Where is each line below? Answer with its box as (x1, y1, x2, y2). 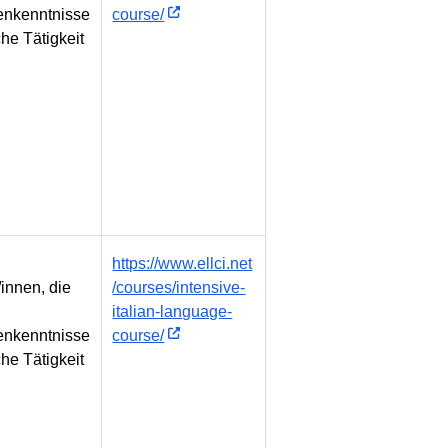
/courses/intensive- (112, 279, 246, 297)
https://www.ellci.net (112, 255, 253, 273)
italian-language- (112, 303, 233, 321)
